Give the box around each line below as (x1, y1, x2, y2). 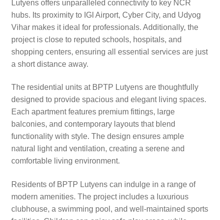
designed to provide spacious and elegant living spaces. (11, 95, 206, 104)
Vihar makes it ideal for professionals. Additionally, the (11, 23, 198, 31)
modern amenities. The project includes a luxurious (11, 192, 189, 201)
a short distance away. (11, 59, 88, 68)
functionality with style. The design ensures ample (11, 132, 184, 141)
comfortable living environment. (11, 157, 120, 165)
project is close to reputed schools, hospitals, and (11, 35, 182, 44)
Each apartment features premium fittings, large (11, 108, 175, 116)
